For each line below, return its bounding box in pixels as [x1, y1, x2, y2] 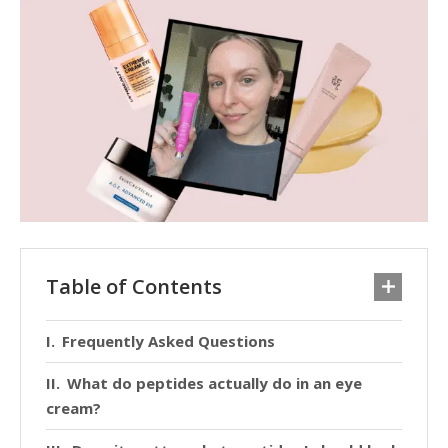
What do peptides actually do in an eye [67, 373, 362, 394]
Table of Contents [46, 273, 222, 301]
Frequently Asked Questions [62, 331, 275, 352]
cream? [46, 398, 101, 419]
